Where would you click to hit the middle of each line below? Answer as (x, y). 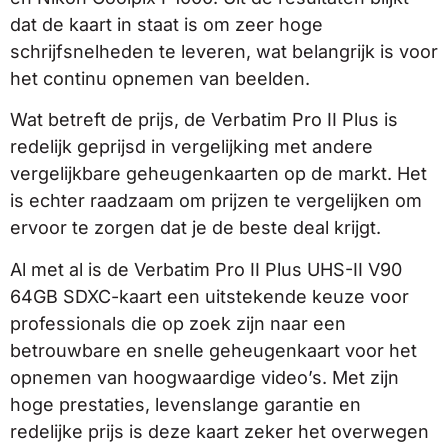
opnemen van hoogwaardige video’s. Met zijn (204, 377)
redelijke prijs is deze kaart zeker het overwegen (219, 431)
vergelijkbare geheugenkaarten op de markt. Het (218, 174)
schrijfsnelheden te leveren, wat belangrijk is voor (224, 51)
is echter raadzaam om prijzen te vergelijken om (216, 201)
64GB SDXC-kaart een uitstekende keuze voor (209, 296)
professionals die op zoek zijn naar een (178, 323)
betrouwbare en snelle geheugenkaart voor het (213, 350)
